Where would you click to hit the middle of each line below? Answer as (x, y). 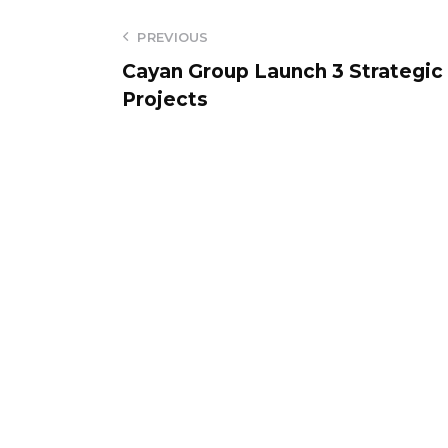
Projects (165, 99)
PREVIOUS (173, 36)
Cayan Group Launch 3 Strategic (282, 71)
